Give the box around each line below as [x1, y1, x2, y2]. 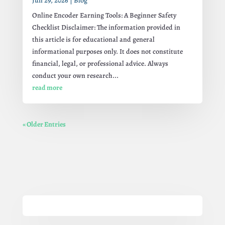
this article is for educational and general [32, 34, 155, 44]
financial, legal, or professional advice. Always [32, 58, 168, 68]
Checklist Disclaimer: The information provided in [32, 22, 180, 32]
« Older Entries [22, 119, 66, 129]
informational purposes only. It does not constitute [32, 46, 183, 56]
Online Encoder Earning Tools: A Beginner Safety [32, 10, 176, 20]
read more [32, 82, 62, 92]
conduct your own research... [32, 70, 119, 80]
